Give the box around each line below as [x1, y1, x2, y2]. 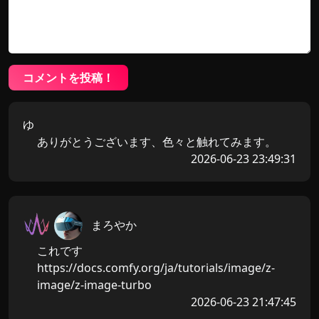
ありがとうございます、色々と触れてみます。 [37, 133, 276, 150]
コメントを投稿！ [23, 69, 114, 85]
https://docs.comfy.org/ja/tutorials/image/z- [37, 259, 275, 276]
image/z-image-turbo [37, 276, 152, 293]
